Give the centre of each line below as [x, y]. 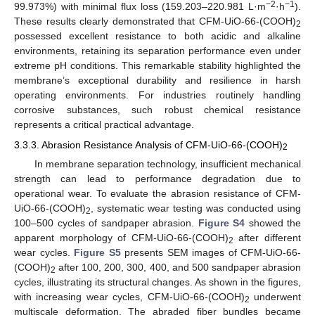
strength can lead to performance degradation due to [157, 178]
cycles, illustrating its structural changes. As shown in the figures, [157, 282]
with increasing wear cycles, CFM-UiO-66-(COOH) [129, 296]
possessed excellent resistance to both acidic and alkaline [157, 36]
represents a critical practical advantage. [104, 125]
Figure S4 [221, 223]
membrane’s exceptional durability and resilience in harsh [157, 81]
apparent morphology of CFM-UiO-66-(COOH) [121, 237]
